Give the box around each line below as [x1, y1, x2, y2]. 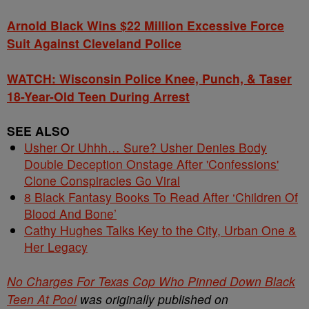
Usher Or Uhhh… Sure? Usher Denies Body [24, 139, 267, 156]
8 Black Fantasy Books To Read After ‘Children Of [24, 188, 298, 206]
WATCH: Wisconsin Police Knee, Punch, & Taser [7, 70, 292, 87]
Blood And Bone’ [24, 205, 117, 222]
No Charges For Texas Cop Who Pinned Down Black [7, 272, 295, 290]
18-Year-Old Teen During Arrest [7, 88, 190, 105]
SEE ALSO [7, 122, 70, 139]
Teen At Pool [7, 290, 77, 308]
